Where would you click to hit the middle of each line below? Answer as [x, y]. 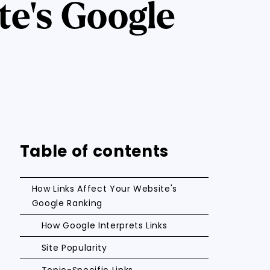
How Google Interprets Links [104, 225]
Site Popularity [74, 248]
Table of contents [94, 151]
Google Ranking [67, 203]
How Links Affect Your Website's [105, 189]
